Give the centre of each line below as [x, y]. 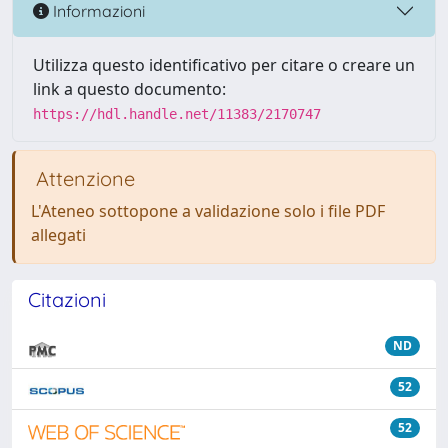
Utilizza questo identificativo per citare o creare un [224, 65]
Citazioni [67, 299]
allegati [58, 235]
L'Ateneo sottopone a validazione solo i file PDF [208, 211]
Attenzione [83, 178]
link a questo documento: [129, 89]
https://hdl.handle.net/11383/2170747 [177, 114]
